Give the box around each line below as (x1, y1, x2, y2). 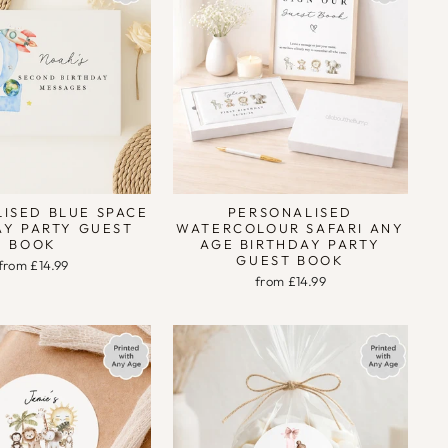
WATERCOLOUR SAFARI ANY (176, 219, 405, 236)
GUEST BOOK (236, 251, 345, 268)
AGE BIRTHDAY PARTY (200, 235, 381, 252)
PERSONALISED (227, 203, 353, 220)
